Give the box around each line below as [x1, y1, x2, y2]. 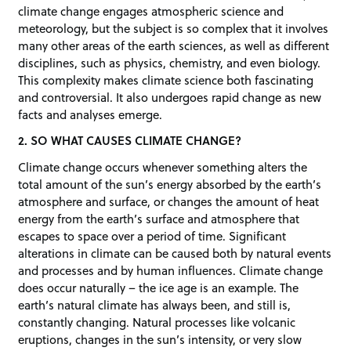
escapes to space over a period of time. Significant [18, 227, 287, 245]
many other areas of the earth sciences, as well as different [18, 36, 330, 54]
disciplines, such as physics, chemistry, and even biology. [18, 53, 321, 71]
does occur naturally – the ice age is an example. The [18, 279, 299, 297]
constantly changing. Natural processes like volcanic [18, 313, 296, 331]
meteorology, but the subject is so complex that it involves [18, 19, 329, 37]
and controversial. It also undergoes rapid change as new [18, 88, 322, 106]
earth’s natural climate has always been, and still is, [18, 296, 291, 314]
